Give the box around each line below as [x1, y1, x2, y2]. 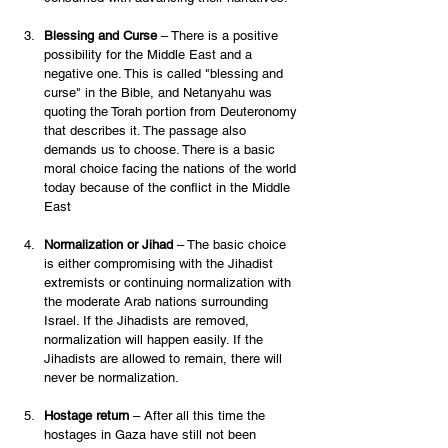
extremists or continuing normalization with [44, 275, 295, 291]
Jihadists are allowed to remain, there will [44, 351, 286, 367]
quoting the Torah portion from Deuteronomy [44, 104, 301, 120]
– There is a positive [157, 28, 282, 44]
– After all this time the [129, 408, 269, 424]
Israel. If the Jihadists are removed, [44, 313, 253, 329]
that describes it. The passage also [44, 123, 250, 139]
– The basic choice [173, 237, 290, 253]
